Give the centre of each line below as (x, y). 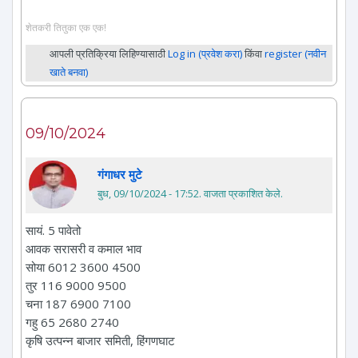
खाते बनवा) (69, 72)
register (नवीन (295, 53)
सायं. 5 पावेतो (53, 230)
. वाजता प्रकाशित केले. (241, 193)
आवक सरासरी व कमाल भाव (84, 248)
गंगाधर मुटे (120, 174)
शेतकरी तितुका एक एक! (66, 27)
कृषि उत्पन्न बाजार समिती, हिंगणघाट (100, 340)
